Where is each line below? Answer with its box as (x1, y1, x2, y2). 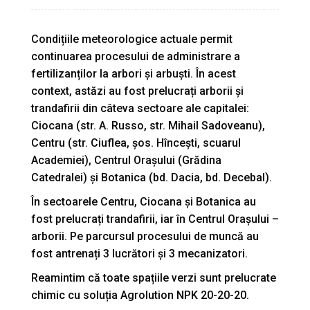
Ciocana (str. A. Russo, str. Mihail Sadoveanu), (31, 118, 265, 132)
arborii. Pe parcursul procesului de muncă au (31, 229, 259, 243)
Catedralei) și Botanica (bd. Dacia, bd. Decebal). (31, 170, 272, 184)
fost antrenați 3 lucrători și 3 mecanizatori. (31, 246, 248, 260)
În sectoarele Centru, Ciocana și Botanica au (31, 194, 256, 208)
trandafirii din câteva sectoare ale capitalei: (31, 101, 249, 115)
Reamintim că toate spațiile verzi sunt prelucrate (31, 271, 276, 284)
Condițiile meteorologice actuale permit (31, 32, 232, 46)
